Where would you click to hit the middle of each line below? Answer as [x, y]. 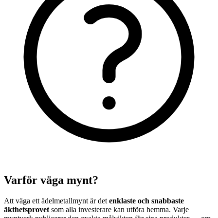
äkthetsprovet [27, 210]
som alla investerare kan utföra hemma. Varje [119, 210]
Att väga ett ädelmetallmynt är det [56, 201]
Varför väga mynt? [51, 180]
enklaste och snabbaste [146, 201]
